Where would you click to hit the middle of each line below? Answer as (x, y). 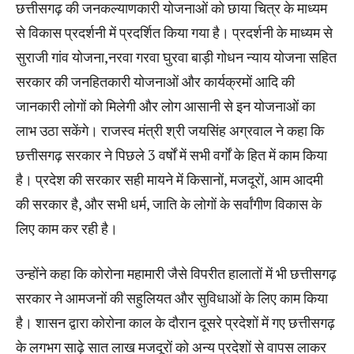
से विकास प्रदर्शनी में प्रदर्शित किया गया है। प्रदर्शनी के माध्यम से (174, 33)
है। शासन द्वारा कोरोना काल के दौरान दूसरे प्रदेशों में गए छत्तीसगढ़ (175, 323)
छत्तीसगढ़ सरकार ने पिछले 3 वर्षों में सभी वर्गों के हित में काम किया (171, 155)
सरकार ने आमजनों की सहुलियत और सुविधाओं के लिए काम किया (172, 298)
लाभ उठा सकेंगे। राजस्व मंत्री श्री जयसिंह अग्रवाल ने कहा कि (170, 131)
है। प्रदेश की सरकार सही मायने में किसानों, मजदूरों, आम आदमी (169, 180)
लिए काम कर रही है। (67, 229)
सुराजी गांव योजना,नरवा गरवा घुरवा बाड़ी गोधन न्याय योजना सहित (176, 57)
